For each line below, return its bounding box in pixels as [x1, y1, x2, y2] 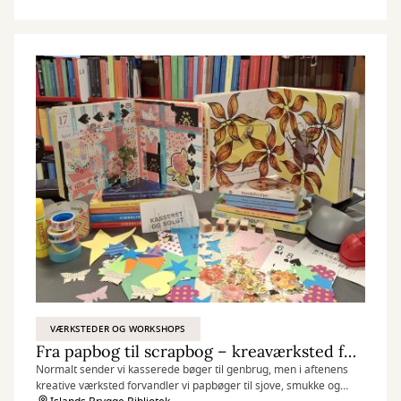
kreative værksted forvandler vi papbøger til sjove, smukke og [36, 378, 340, 394]
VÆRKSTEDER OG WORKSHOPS [50, 322, 186, 336]
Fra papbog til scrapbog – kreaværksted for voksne [344, 341, 356, 362]
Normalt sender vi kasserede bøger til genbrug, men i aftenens [36, 362, 348, 378]
